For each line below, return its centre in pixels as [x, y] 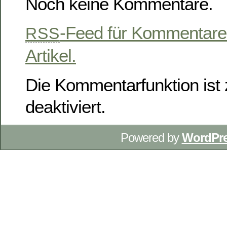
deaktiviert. [65, 106]
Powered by [151, 138]
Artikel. [51, 56]
